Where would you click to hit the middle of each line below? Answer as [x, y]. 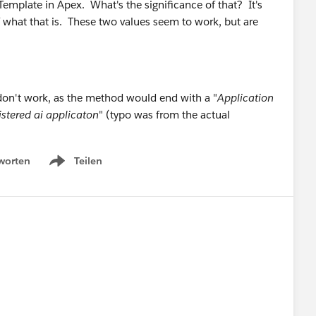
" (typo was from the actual [164, 114]
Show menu [74, 168]
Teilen [88, 160]
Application [245, 97]
